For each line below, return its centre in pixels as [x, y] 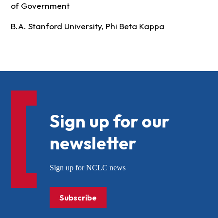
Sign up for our [109, 121]
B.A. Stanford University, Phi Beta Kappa [87, 26]
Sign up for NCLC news [87, 168]
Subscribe [78, 198]
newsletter [93, 143]
